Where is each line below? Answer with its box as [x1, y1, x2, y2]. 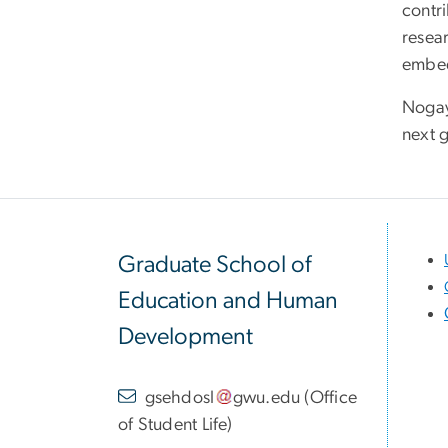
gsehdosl [144, 388, 215, 407]
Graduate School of [118, 253, 311, 278]
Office [309, 388, 358, 407]
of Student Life [118, 415, 227, 434]
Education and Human [118, 289, 338, 314]
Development [118, 325, 253, 350]
